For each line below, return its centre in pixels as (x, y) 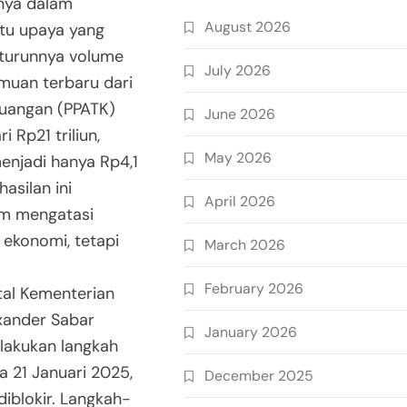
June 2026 (240, 114)
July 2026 (238, 70)
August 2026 (248, 27)
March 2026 (245, 245)
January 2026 (251, 332)
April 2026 (240, 201)
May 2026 (238, 158)
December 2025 (259, 376)
